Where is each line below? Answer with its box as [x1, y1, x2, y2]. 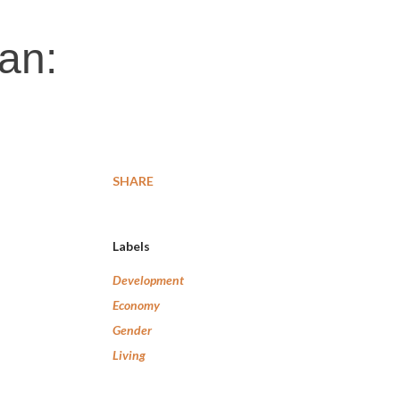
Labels [112, 238, 150, 254]
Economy [112, 297, 160, 312]
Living [112, 347, 146, 362]
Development [112, 272, 184, 287]
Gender [112, 322, 152, 337]
